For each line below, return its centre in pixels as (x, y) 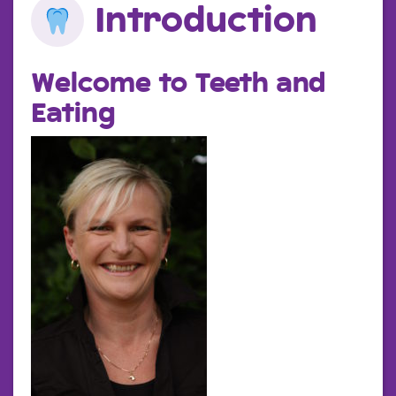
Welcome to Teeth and (178, 84)
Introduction (206, 21)
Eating (73, 114)
